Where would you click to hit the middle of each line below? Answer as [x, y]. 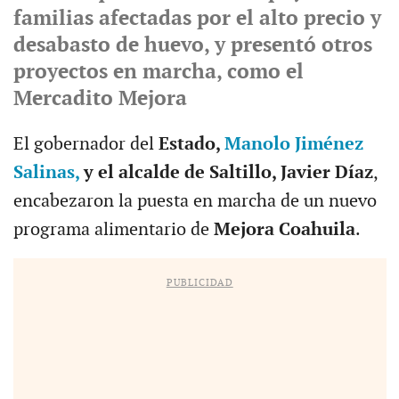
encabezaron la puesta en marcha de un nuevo [195, 201]
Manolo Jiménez [293, 144]
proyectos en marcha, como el [158, 72]
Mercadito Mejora [100, 98]
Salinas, [46, 172]
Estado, [191, 144]
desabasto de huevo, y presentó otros [192, 45]
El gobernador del [85, 144]
